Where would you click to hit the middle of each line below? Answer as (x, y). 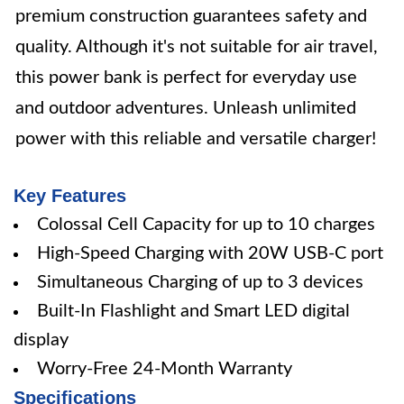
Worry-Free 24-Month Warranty (165, 369)
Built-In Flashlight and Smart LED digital (193, 311)
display (41, 340)
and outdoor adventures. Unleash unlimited (186, 108)
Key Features (70, 196)
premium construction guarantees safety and (191, 16)
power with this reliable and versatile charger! (196, 139)
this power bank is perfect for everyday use (186, 78)
